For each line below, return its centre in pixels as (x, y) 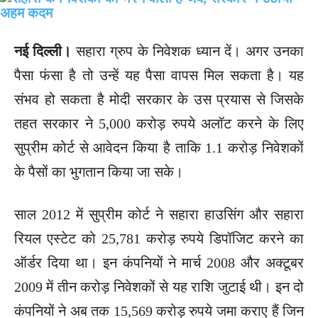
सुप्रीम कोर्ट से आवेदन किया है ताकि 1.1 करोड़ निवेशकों (159, 147)
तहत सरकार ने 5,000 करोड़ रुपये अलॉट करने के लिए (159, 123)
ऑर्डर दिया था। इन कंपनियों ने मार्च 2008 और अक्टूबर (159, 262)
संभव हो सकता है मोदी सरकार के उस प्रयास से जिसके (159, 99)
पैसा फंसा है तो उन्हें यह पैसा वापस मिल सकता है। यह (159, 75)
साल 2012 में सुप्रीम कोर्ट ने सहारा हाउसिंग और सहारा (159, 214)
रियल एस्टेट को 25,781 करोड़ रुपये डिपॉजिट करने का (159, 238)
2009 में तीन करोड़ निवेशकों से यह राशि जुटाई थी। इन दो (159, 286)
